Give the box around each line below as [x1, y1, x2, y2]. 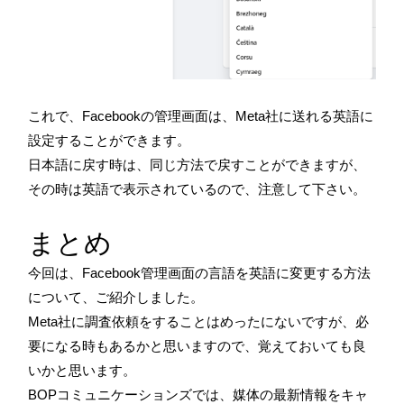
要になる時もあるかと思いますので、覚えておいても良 [28, 337, 366, 353]
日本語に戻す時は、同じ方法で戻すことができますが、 [28, 156, 366, 172]
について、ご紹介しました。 [28, 289, 204, 305]
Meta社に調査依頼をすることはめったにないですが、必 [28, 313, 369, 329]
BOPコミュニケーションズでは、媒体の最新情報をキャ [28, 386, 368, 402]
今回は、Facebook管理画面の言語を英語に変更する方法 [28, 264, 371, 280]
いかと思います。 [28, 362, 136, 378]
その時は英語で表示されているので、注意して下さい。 [28, 180, 366, 197]
